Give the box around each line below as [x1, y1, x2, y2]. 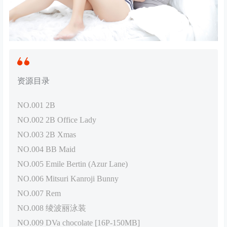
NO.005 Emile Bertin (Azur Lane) [17, 160, 128, 169]
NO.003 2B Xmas [17, 130, 76, 139]
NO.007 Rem [17, 189, 61, 198]
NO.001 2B [17, 101, 55, 110]
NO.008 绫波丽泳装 [17, 204, 86, 213]
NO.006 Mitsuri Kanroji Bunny [17, 174, 119, 183]
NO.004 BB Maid [17, 145, 75, 154]
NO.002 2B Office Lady [17, 116, 96, 125]
